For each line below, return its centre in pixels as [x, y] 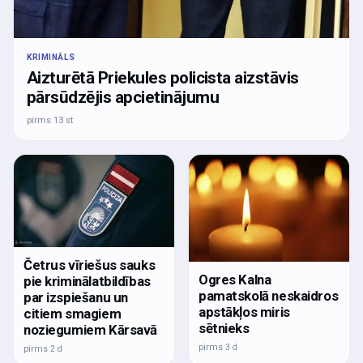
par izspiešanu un [76, 297]
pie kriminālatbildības [87, 281]
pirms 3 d [218, 348]
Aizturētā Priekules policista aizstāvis [163, 78]
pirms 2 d [43, 348]
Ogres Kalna [235, 280]
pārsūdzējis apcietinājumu [123, 98]
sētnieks [224, 329]
